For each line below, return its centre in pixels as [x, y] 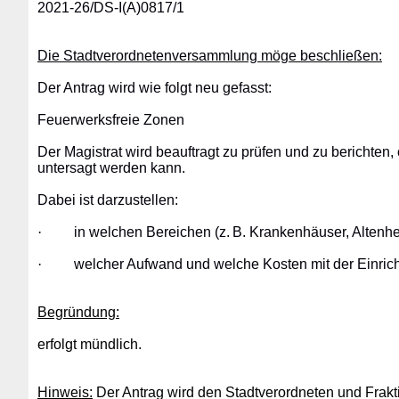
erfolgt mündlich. [90, 344]
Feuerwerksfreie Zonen [111, 120]
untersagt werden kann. [111, 168]
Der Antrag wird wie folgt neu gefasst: [155, 88]
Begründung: [78, 312]
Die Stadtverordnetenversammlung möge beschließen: [210, 56]
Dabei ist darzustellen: [108, 200]
